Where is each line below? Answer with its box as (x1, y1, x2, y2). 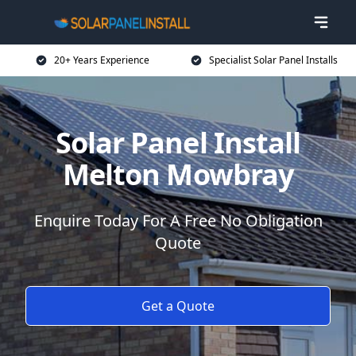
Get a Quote (141, 297, 215, 315)
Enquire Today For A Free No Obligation (33, 210, 323, 231)
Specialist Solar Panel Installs (209, 53, 338, 67)
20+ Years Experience (54, 53, 149, 67)
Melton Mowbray (62, 155, 294, 194)
